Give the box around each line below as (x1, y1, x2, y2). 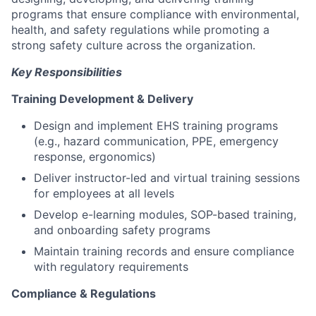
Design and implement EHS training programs (34, 119, 278, 133)
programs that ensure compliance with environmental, (11, 7, 299, 21)
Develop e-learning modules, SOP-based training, (34, 207, 296, 221)
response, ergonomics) (34, 150, 156, 164)
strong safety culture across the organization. (11, 38, 255, 52)
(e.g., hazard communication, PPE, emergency (34, 134, 279, 148)
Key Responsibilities (11, 65, 122, 79)
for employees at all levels (34, 186, 174, 200)
